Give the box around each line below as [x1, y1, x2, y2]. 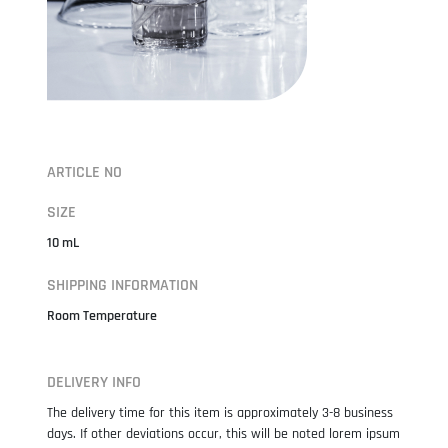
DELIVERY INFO [46, 371, 141, 393]
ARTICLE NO [46, 161, 122, 183]
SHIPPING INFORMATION [46, 274, 198, 296]
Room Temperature [46, 306, 157, 325]
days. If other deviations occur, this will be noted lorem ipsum [46, 424, 400, 443]
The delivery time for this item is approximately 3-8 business [46, 403, 393, 422]
